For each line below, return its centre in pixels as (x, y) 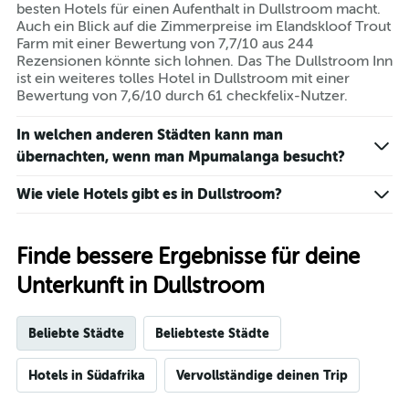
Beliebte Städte (76, 334)
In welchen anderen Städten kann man (150, 135)
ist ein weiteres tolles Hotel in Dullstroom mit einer (183, 79)
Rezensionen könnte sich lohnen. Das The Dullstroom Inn (204, 62)
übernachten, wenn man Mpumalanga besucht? (181, 157)
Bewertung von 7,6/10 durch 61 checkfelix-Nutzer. (182, 96)
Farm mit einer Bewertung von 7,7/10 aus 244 (165, 44)
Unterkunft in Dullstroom (141, 287)
